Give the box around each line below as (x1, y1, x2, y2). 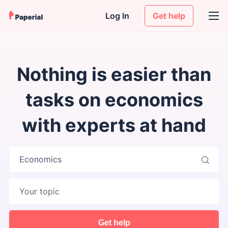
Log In (105, 11, 130, 21)
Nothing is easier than (17, 63, 211, 85)
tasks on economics (25, 89, 203, 111)
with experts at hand (22, 114, 206, 136)
